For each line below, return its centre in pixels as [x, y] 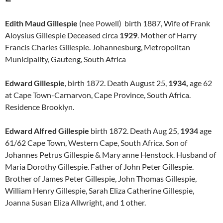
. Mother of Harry [167, 35]
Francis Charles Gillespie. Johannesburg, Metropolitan [98, 47]
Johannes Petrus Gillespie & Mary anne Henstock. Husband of [111, 155]
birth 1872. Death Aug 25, [135, 131]
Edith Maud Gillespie [41, 23]
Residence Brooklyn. [40, 107]
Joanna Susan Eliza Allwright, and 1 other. [75, 202]
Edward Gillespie [35, 83]
